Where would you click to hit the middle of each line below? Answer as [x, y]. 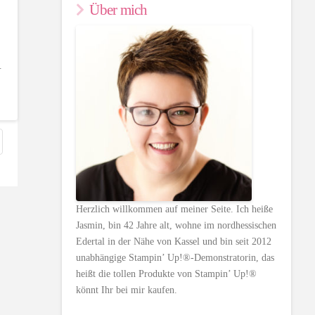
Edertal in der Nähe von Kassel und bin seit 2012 [174, 241]
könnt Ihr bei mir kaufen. [127, 290]
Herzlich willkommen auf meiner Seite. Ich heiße [175, 209]
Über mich [118, 10]
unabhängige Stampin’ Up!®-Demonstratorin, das [175, 257]
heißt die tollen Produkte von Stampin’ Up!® [167, 274]
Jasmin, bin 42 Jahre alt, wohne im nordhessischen [176, 225]
